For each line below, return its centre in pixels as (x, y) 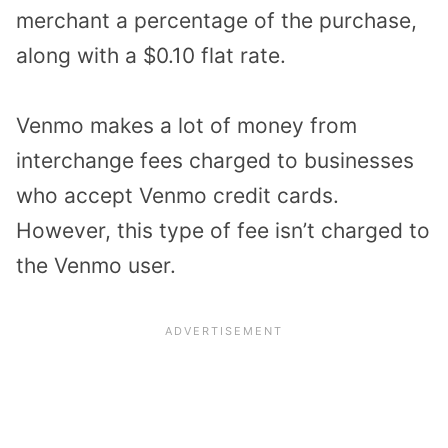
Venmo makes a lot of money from (186, 126)
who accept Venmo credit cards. (177, 196)
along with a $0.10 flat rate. (151, 55)
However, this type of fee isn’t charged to (223, 231)
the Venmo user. (96, 266)
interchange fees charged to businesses (215, 161)
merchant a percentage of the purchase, (216, 20)
